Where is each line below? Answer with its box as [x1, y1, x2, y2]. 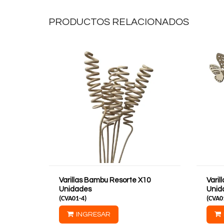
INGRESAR [76, 210, 111, 218]
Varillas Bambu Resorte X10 [59, 176, 151, 184]
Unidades [59, 185, 92, 193]
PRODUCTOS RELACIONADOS [48, 16, 189, 27]
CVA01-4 [61, 194, 85, 202]
